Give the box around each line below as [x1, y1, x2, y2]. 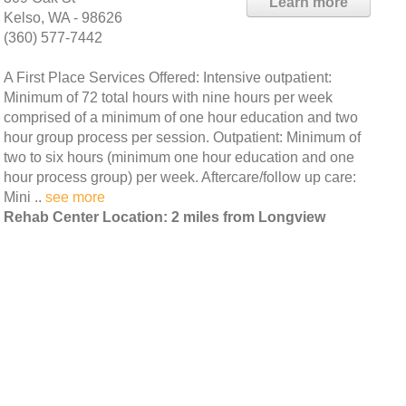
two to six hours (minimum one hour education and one [4, 150, 354, 165]
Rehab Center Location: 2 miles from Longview [4, 209, 325, 225]
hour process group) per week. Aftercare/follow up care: [4, 169, 356, 185]
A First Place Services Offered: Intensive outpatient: [4, 70, 332, 85]
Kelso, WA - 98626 [4, 10, 122, 25]
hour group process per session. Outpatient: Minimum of [4, 130, 361, 145]
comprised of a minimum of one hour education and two [4, 110, 358, 125]
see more [45, 189, 105, 205]
